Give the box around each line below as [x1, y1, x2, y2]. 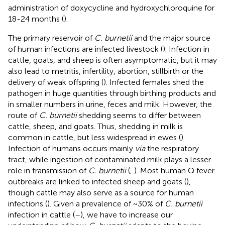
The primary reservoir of [8, 33, 94, 43]
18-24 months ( [8, 14, 64, 24]
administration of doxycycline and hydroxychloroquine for [8, 3, 214, 13]
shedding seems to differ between [77, 110, 201, 120]
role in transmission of [8, 165, 88, 175]
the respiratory [145, 143, 199, 153]
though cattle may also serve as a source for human [8, 187, 194, 197]
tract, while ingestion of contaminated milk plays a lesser [8, 154, 211, 164]
